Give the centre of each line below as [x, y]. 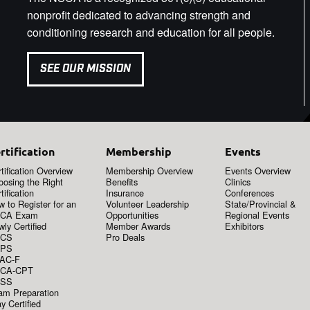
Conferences [249, 193]
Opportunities [133, 215]
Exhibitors [244, 226]
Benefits [122, 182]
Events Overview [257, 171]
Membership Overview [150, 171]
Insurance [125, 193]
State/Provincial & [260, 204]
